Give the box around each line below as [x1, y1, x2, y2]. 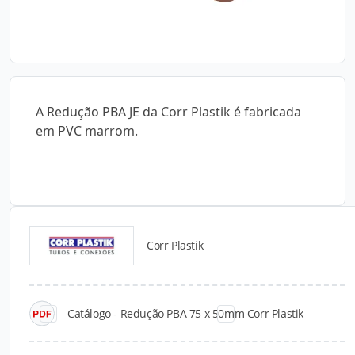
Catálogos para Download [90, 246, 265, 265]
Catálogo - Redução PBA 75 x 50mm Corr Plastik [67, 305, 303, 321]
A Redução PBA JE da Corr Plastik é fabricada [36, 103, 301, 120]
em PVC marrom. [36, 122, 138, 139]
